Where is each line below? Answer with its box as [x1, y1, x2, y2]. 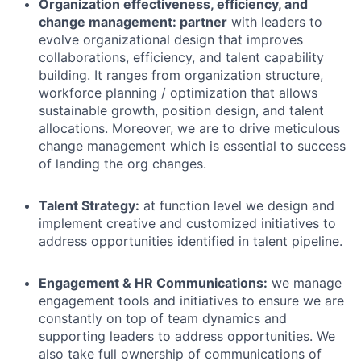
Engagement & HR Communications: [39, 275, 268, 292]
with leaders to [227, 14, 322, 31]
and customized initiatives [160, 215, 319, 232]
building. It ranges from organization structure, [39, 67, 323, 84]
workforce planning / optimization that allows [39, 85, 317, 102]
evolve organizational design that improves [39, 31, 303, 48]
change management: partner [39, 14, 227, 31]
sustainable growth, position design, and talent [39, 102, 324, 119]
